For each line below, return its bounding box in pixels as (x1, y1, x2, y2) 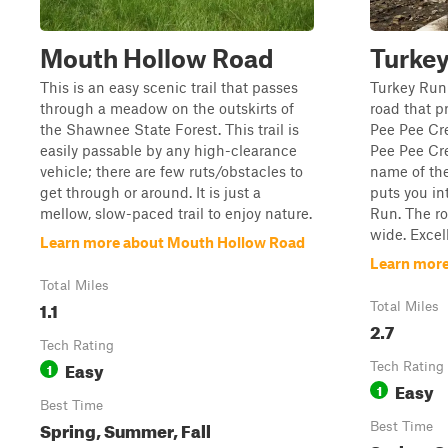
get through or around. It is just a (40, 183, 261, 201)
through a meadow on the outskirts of (40, 99, 294, 117)
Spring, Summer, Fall (40, 415, 211, 442)
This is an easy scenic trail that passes (40, 78, 298, 96)
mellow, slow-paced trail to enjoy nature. (40, 204, 312, 222)
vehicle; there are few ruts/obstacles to (40, 162, 303, 180)
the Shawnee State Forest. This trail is (40, 120, 299, 138)
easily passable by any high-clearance (40, 141, 297, 159)
